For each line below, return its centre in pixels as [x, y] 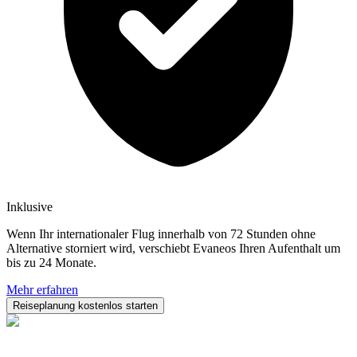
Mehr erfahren [42, 289]
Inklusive [29, 206]
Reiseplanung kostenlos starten [85, 305]
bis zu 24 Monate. [51, 262]
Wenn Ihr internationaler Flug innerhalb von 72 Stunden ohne [161, 233]
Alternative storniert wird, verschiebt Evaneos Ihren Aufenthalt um [173, 248]
